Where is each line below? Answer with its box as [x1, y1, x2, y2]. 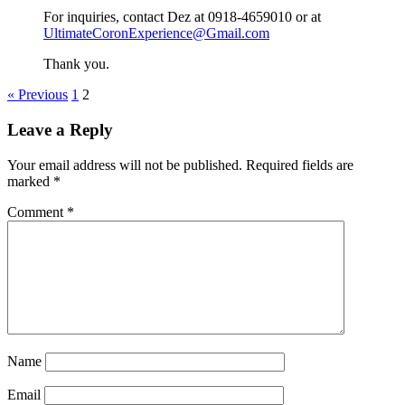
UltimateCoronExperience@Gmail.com [43, 25, 269, 42]
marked [7, 173, 53, 189]
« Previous [7, 87, 68, 103]
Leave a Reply [7, 119, 113, 139]
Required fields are [246, 156, 353, 173]
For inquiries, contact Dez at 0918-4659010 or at [43, 9, 321, 25]
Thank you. [43, 56, 109, 72]
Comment [7, 203, 67, 220]
